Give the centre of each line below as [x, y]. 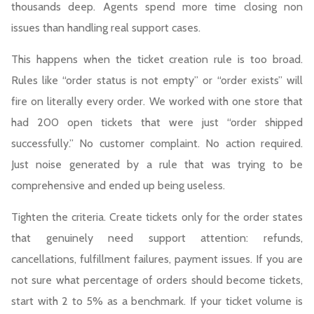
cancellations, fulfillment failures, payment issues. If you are [157, 259]
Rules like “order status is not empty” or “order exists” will [157, 81]
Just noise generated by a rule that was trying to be [157, 165]
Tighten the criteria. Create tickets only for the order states [157, 217]
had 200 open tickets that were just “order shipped [157, 123]
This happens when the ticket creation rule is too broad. [157, 60]
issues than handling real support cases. [106, 28]
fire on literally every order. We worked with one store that [157, 102]
